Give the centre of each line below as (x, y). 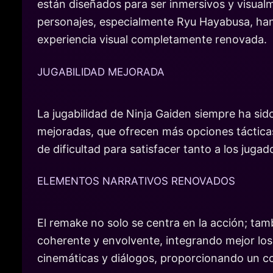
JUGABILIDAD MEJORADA (101, 72)
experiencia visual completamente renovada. (152, 40)
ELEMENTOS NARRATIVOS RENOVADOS (136, 181)
